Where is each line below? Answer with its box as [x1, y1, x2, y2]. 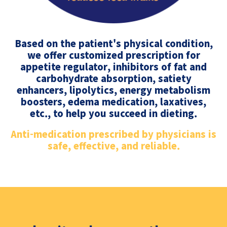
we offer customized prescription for [27, 48, 200, 62]
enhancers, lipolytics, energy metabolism [17, 83, 210, 97]
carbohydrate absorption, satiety [35, 71, 192, 85]
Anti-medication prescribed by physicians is [11, 127, 216, 140]
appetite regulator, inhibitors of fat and [20, 60, 207, 73]
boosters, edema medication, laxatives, [21, 95, 206, 108]
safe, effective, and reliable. [47, 138, 180, 152]
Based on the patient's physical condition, [14, 36, 213, 50]
